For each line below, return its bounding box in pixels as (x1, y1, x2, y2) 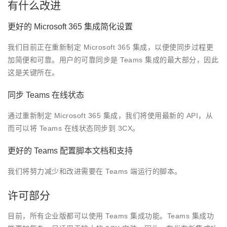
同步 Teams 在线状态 (8, 91, 84, 100)
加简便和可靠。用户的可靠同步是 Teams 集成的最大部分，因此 (8, 56, 218, 64)
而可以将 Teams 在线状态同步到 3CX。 (8, 124, 140, 133)
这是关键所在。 (8, 68, 59, 77)
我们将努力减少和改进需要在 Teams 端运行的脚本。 (8, 167, 182, 176)
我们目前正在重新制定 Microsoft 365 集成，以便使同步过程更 (8, 43, 213, 52)
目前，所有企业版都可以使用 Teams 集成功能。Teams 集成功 (8, 212, 214, 220)
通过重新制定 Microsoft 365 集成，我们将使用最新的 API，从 (8, 111, 213, 120)
